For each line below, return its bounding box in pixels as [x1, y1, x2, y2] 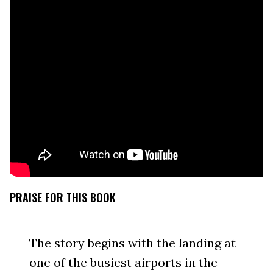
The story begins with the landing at [29, 235, 236, 251]
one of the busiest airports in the [29, 255, 218, 271]
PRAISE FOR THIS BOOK [10, 190, 116, 206]
